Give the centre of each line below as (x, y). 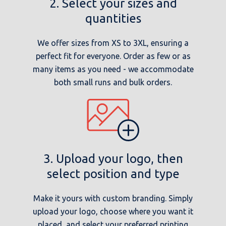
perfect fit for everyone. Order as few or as (113, 56)
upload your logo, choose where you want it (113, 211)
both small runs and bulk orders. (113, 82)
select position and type (113, 174)
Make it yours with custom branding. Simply (113, 198)
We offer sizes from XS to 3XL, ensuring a (113, 43)
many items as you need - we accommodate (113, 69)
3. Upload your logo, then (113, 158)
